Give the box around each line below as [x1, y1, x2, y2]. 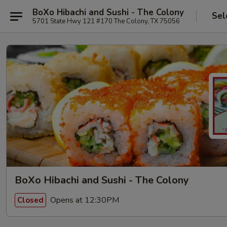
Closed [17, 195, 44, 205]
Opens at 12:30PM [48, 194, 119, 206]
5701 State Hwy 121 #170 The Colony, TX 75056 [32, 16, 180, 26]
